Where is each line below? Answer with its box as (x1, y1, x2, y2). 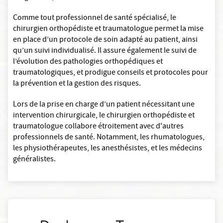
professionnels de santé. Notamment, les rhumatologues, (13, 132, 205, 144)
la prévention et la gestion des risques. (13, 78, 141, 91)
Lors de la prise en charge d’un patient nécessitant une (13, 99, 195, 111)
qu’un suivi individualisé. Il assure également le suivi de (13, 45, 197, 58)
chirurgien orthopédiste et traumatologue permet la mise (13, 23, 204, 36)
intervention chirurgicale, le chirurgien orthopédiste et (13, 110, 195, 122)
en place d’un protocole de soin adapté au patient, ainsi (13, 34, 198, 47)
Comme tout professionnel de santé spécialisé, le (13, 12, 176, 25)
